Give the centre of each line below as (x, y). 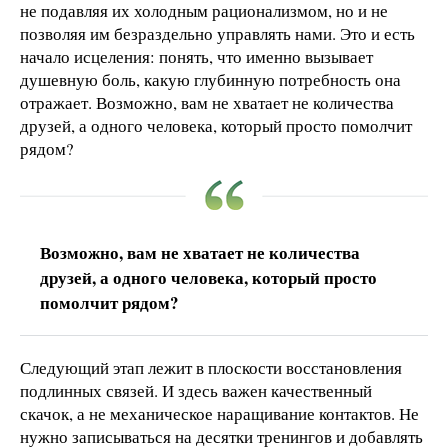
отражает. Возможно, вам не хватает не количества (207, 102)
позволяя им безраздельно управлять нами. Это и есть (217, 33)
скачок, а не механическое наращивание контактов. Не (219, 413)
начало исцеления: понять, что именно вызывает (196, 56)
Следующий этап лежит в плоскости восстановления (211, 367)
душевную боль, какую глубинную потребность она (210, 79)
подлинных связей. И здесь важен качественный (196, 390)
